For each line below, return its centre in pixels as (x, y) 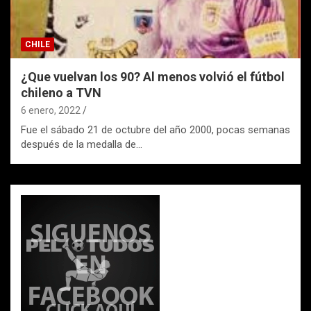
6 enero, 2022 (51, 110)
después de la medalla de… (82, 144)
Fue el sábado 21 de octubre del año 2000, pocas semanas (155, 129)
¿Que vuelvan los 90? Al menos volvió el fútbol (153, 76)
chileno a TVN (61, 92)
